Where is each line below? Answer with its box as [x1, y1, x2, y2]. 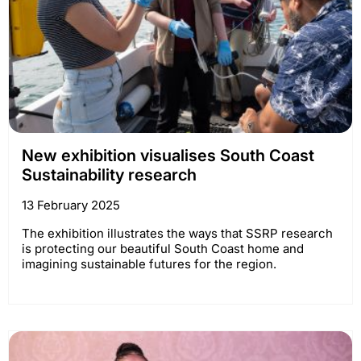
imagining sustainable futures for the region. [22, 255, 276, 272]
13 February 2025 [22, 197, 120, 213]
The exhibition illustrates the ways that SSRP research [22, 225, 333, 241]
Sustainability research [22, 164, 197, 185]
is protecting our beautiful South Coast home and [22, 240, 304, 256]
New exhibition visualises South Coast [22, 145, 314, 165]
